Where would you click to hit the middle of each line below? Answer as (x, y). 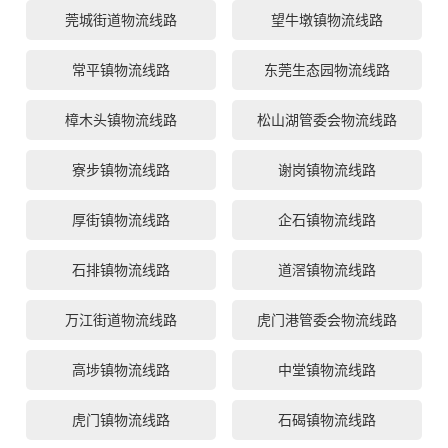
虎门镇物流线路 (120, 420)
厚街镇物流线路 (120, 220)
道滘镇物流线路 (327, 270)
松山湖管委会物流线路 (327, 120)
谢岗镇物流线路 (327, 170)
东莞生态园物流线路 (327, 70)
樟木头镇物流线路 (120, 120)
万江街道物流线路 (120, 320)
